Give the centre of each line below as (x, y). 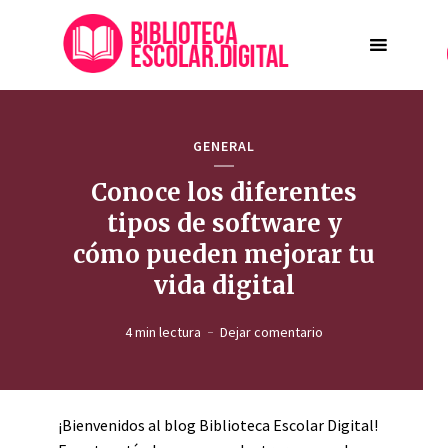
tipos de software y (224, 223)
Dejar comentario (271, 332)
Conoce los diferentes (224, 192)
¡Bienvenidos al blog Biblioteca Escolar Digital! (218, 425)
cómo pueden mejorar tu (224, 254)
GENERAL (224, 146)
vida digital (224, 285)
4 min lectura (163, 332)
